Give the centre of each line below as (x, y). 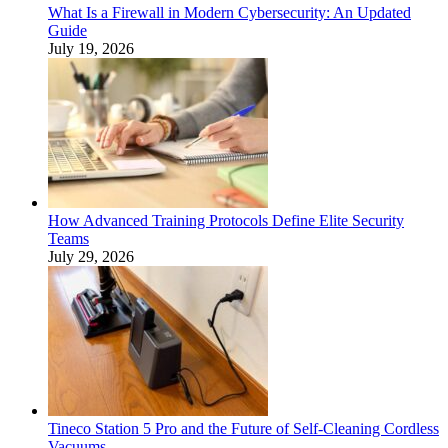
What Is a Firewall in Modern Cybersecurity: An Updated (229, 12)
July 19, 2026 (91, 48)
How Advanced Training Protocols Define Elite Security (226, 220)
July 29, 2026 (91, 256)
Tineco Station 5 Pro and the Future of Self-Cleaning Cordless (243, 428)
